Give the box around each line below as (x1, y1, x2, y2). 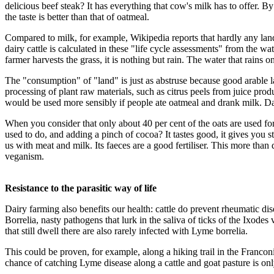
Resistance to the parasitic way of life (5, 182, 157, 193)
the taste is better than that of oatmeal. (5, 11, 149, 22)
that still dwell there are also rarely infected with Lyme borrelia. (5, 225, 248, 236)
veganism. (5, 150, 44, 161)
